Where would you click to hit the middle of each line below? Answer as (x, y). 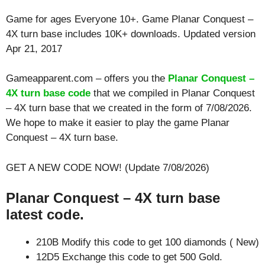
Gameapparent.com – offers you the (87, 78)
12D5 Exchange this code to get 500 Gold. (129, 257)
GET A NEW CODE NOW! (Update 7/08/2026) (108, 167)
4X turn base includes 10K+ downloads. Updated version (131, 34)
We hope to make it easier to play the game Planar (118, 123)
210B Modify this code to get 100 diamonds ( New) (148, 242)
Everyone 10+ (105, 19)
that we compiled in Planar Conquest (173, 93)
